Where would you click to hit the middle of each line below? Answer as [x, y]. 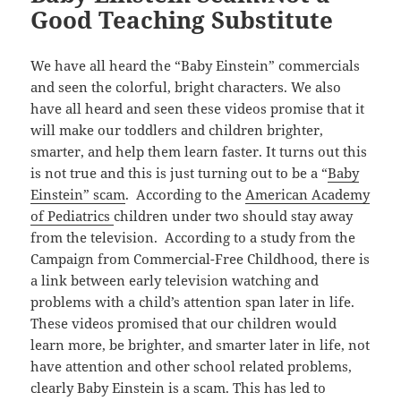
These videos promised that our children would [184, 323]
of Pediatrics [73, 215]
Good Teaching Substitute [182, 19]
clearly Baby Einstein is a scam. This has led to [179, 387]
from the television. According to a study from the [193, 237]
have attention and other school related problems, [192, 366]
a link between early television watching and [175, 280]
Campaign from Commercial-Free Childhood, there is [200, 258]
